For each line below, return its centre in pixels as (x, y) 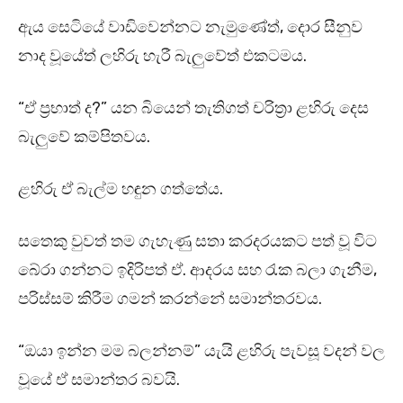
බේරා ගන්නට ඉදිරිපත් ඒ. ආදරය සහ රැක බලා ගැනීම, (197, 270)
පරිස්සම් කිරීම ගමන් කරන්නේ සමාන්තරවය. (170, 299)
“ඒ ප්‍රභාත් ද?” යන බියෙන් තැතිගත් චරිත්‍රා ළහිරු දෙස (193, 108)
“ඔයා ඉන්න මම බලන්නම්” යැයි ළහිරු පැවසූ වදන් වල (201, 351)
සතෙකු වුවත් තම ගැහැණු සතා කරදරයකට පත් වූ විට (197, 242)
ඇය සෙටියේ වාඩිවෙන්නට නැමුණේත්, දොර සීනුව (190, 27)
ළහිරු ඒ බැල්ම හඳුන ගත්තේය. (122, 189)
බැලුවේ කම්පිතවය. (84, 137)
